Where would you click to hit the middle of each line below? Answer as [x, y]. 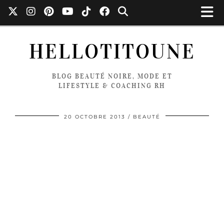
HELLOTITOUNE [112, 52]
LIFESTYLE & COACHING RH [112, 86]
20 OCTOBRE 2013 [94, 117]
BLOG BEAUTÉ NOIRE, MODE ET [112, 76]
